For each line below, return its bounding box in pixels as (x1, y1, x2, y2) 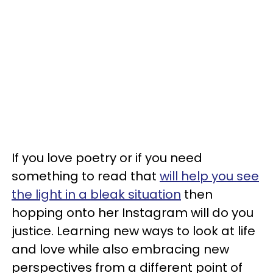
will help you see (160, 168, 259, 185)
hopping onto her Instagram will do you (12, 204, 253, 221)
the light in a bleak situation (12, 186, 181, 203)
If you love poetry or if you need (12, 149, 202, 166)
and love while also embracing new (12, 241, 229, 258)
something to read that (12, 168, 160, 185)
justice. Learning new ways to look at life (12, 222, 255, 239)
